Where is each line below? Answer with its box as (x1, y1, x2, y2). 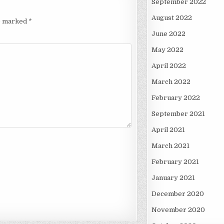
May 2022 (151, 46, 183, 54)
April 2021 (151, 126, 185, 134)
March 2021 (151, 142, 189, 150)
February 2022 (151, 94, 200, 102)
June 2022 (151, 30, 185, 38)
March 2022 (151, 78, 190, 86)
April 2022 (151, 62, 186, 70)
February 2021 (151, 158, 199, 166)
